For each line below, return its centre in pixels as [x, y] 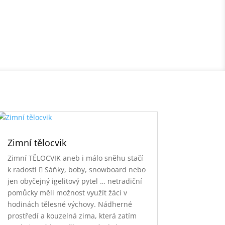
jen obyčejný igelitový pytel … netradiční [75, 181]
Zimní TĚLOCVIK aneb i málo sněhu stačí [75, 158]
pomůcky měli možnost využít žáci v [67, 192]
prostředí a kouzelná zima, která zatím [72, 215]
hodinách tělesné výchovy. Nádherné [70, 204]
